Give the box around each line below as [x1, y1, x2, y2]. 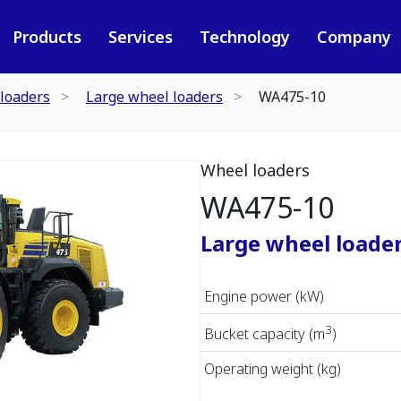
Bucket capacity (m [204, 324, 325, 345]
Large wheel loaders [86, 87, 223, 107]
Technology [199, 26, 290, 47]
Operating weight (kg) [204, 359, 341, 380]
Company [316, 26, 391, 47]
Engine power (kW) [204, 286, 324, 306]
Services [107, 26, 173, 47]
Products [12, 26, 81, 47]
